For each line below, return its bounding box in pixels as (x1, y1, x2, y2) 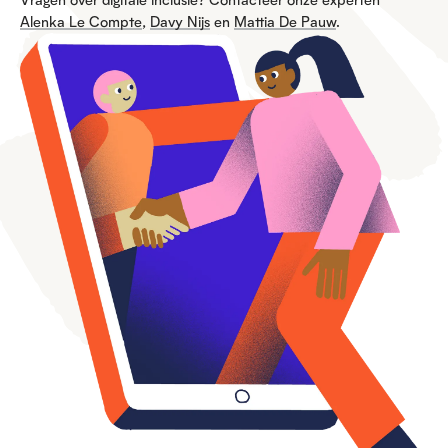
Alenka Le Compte (20, 13, 142, 31)
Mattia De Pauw (234, 13, 336, 31)
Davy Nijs (150, 13, 210, 31)
